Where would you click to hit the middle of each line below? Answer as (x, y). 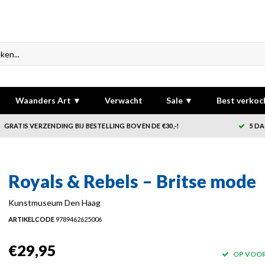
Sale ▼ (180, 100)
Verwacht (124, 100)
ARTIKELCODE (31, 219)
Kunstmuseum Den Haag (54, 203)
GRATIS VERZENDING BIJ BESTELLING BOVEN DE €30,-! (91, 126)
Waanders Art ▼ (48, 100)
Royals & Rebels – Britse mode (132, 181)
